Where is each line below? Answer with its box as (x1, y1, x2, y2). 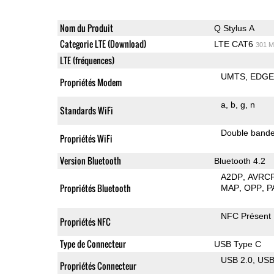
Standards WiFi (59, 103, 113, 117)
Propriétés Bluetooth (59, 181, 131, 194)
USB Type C (213, 239, 261, 249)
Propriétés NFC (59, 215, 111, 228)
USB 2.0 (221, 254, 253, 265)
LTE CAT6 (213, 39, 256, 49)
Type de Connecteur (59, 237, 126, 250)
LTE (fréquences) (59, 53, 114, 67)
